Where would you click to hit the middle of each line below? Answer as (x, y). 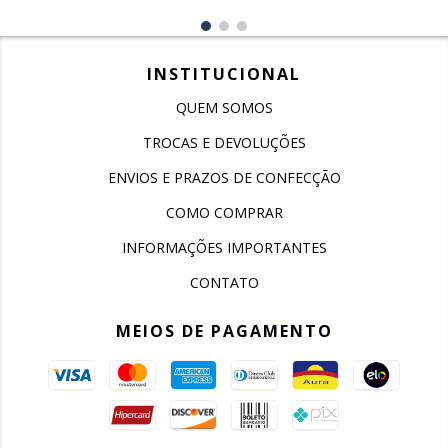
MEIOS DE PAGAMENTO (224, 330)
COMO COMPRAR (224, 212)
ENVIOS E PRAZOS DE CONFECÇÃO (224, 177)
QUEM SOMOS (224, 107)
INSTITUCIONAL (224, 73)
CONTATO (224, 282)
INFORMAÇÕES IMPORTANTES (224, 247)
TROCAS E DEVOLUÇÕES (224, 142)
